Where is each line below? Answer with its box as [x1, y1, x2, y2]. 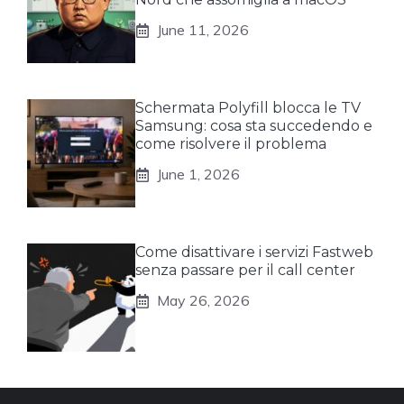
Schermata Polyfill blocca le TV [135, 99, 361, 116]
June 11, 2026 [157, 21, 249, 39]
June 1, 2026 [157, 165, 240, 183]
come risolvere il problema [135, 135, 326, 152]
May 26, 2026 [157, 291, 250, 309]
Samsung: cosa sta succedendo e [135, 117, 372, 134]
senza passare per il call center [135, 262, 355, 279]
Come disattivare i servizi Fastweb [135, 243, 373, 261]
